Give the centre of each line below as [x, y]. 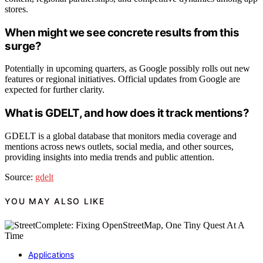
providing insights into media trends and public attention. [109, 157]
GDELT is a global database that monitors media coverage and [121, 136]
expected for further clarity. [55, 90]
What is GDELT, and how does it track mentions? [127, 113]
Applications [51, 254]
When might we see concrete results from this [122, 32]
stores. [16, 9]
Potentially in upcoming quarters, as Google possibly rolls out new [127, 69]
